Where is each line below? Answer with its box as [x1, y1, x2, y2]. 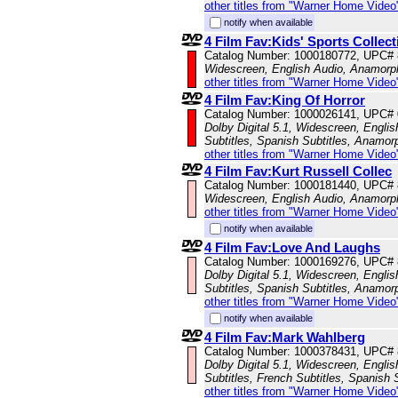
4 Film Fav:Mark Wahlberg [204, 330, 365, 346]
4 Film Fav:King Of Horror [204, 92, 365, 108]
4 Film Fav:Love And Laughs [204, 240, 380, 256]
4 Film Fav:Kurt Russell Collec [204, 163, 392, 179]
